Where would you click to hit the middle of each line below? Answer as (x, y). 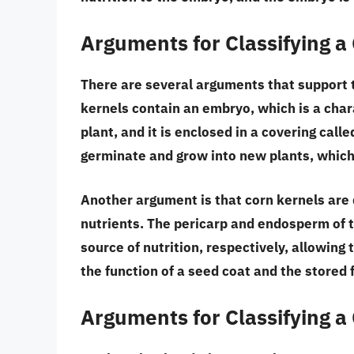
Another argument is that (163, 200)
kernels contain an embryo (166, 109)
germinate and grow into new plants (195, 156)
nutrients (110, 223)
